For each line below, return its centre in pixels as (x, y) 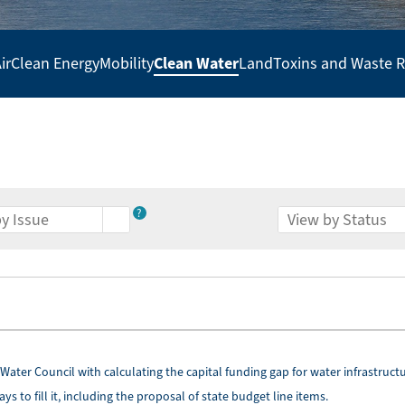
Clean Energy (55, 63)
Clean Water (196, 63)
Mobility (126, 63)
